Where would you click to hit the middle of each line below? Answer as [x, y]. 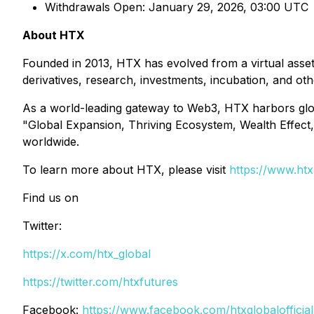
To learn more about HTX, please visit [126, 170]
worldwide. [51, 142]
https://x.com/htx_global [87, 254]
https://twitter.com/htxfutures [100, 282]
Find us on [50, 198]
